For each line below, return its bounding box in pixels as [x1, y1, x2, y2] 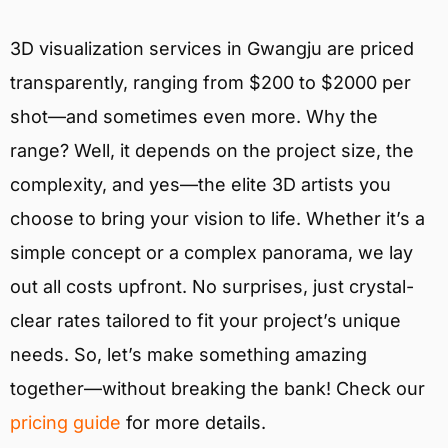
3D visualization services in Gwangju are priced [10, 38, 414, 60]
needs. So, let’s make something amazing [10, 344, 367, 366]
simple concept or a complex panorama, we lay [10, 242, 413, 264]
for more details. [121, 412, 266, 434]
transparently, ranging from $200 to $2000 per [10, 72, 411, 94]
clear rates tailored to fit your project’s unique [10, 310, 401, 332]
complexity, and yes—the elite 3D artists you [10, 174, 391, 196]
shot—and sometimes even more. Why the [10, 106, 378, 128]
